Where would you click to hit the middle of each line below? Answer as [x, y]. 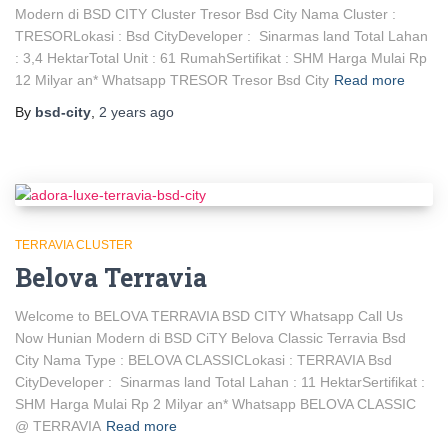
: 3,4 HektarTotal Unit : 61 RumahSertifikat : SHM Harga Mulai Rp [221, 57]
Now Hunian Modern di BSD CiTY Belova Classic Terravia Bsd [210, 337]
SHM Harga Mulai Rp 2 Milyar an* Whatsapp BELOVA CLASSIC [215, 403]
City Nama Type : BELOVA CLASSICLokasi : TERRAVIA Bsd [203, 359]
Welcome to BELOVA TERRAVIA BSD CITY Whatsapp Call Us [209, 315]
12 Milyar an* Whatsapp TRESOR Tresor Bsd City [172, 79]
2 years [122, 111]
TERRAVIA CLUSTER [74, 244]
